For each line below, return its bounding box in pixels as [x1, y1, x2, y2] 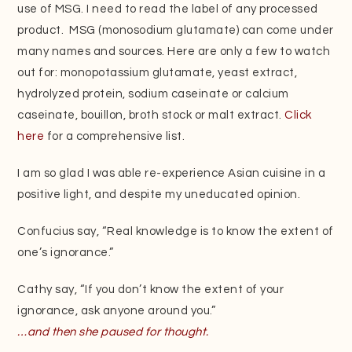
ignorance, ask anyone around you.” [17, 304, 216, 317]
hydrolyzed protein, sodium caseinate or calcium [17, 87, 289, 100]
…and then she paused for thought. [17, 325, 209, 338]
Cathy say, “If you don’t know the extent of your [17, 283, 284, 295]
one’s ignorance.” [17, 246, 114, 258]
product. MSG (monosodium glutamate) [17, 24, 240, 36]
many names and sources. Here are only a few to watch [17, 45, 331, 57]
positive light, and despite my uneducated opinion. [17, 188, 301, 200]
